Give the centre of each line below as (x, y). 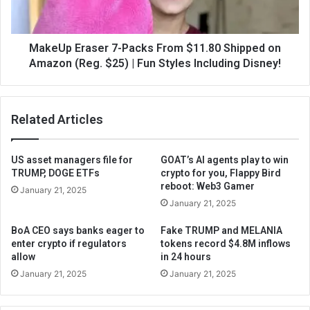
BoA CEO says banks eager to (78, 230)
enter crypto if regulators (69, 244)
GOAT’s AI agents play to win (225, 160)
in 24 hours (186, 257)
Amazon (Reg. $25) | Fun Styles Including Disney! (155, 63)
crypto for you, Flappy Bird (221, 173)
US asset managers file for (72, 160)
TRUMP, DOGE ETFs (55, 173)
